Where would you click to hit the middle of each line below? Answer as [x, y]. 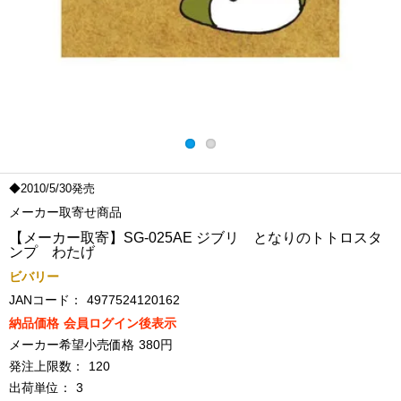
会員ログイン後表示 [120, 323]
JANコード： [46, 300]
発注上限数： [47, 366]
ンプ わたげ [52, 252]
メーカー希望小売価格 [72, 345]
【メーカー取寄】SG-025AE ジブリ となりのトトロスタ [196, 238]
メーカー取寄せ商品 [65, 212]
